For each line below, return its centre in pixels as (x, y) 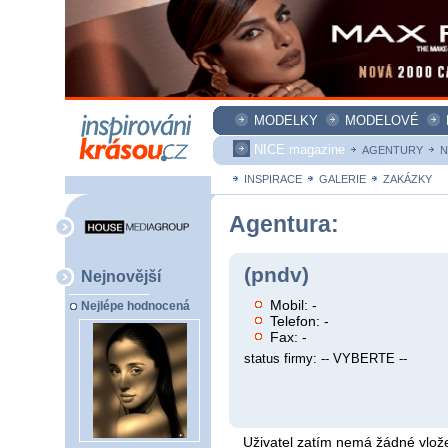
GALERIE (342, 179)
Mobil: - (294, 304)
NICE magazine (299, 149)
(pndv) (276, 275)
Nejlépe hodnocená (135, 306)
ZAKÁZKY (407, 179)
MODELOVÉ (382, 120)
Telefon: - (300, 320)
